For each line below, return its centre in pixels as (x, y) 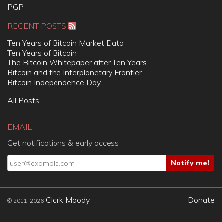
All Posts (23, 100)
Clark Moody (68, 199)
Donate (201, 199)
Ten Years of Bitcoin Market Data (66, 42)
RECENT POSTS (38, 26)
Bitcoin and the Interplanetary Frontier (75, 72)
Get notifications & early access (63, 142)
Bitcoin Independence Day (54, 82)
